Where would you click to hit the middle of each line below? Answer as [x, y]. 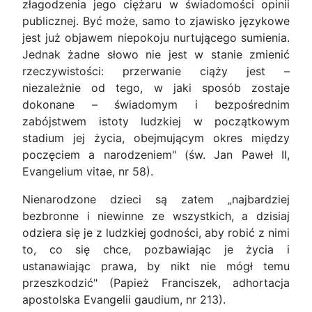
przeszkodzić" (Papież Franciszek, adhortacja [156, 283]
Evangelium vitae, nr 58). [88, 172]
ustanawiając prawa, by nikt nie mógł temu [156, 266]
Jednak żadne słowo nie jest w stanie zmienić [156, 55]
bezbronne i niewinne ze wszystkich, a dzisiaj [156, 216]
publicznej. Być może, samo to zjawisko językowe [156, 21]
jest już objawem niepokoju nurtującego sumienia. [156, 38]
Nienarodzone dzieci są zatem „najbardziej [156, 200]
